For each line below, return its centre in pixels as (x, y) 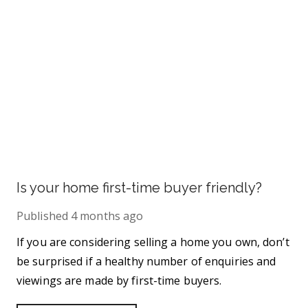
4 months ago (107, 216)
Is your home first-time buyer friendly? (139, 188)
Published (42, 216)
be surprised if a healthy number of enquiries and (146, 261)
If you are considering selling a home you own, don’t (153, 242)
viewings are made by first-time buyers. (119, 280)
